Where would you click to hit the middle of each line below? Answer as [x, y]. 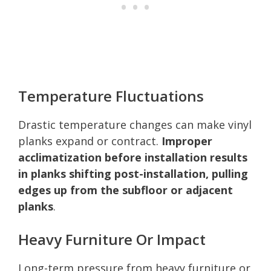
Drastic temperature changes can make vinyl [135, 124]
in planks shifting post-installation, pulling [133, 173]
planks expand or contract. [90, 141]
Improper [187, 141]
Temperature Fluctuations [111, 96]
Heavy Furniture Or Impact [112, 239]
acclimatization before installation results [133, 157]
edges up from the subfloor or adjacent [126, 190]
